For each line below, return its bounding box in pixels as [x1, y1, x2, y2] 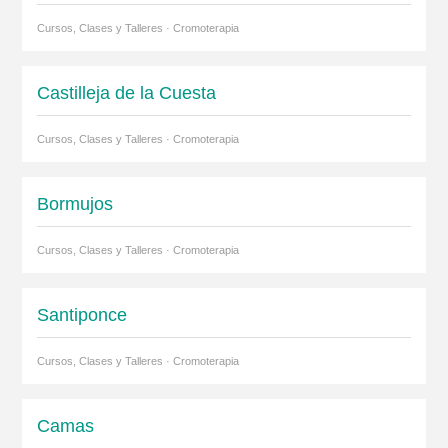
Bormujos [36, 194, 113, 214]
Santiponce [36, 305, 127, 325]
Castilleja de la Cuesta [36, 83, 216, 103]
